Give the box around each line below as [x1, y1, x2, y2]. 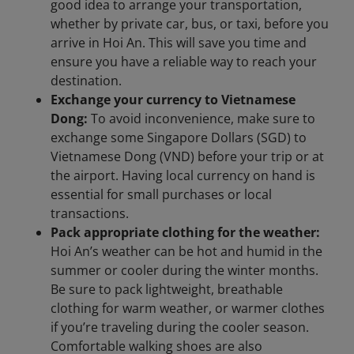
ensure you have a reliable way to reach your [51, 53, 317, 71]
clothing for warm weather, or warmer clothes [51, 299, 325, 318]
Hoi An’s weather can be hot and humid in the [51, 243, 322, 261]
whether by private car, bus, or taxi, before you [51, 15, 329, 33]
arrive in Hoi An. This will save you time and [51, 34, 307, 52]
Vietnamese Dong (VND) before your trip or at [51, 148, 324, 166]
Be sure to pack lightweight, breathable [51, 281, 283, 299]
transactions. [51, 205, 129, 223]
